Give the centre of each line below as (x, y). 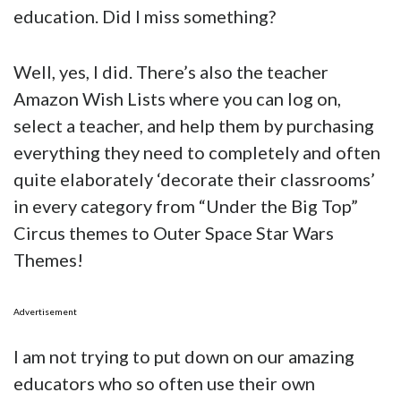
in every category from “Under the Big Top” (186, 206)
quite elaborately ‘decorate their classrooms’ (194, 179)
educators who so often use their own (164, 384)
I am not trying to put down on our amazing (184, 357)
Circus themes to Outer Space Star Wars (174, 233)
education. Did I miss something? (145, 17)
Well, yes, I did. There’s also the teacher (171, 72)
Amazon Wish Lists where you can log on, (177, 99)
